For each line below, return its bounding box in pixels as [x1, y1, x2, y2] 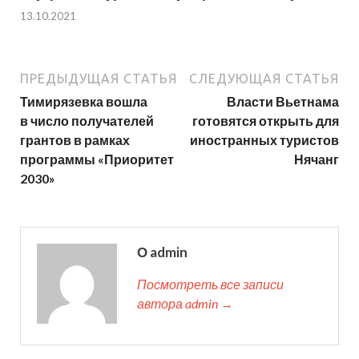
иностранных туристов [190, 131, 339, 147]
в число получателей [20, 112, 154, 128]
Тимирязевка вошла [20, 93, 147, 109]
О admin [137, 243, 188, 260]
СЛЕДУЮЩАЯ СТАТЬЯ [189, 71, 339, 86]
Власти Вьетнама [227, 93, 339, 109]
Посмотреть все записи [137, 276, 284, 292]
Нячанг [294, 151, 339, 167]
